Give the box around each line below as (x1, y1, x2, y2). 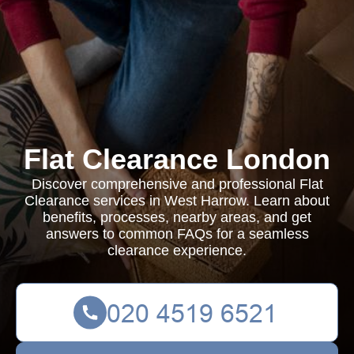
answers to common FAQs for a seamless (45, 226, 309, 242)
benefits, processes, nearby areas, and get (43, 209, 311, 225)
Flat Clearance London (24, 143, 330, 175)
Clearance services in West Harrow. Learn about (24, 193, 330, 209)
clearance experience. (107, 243, 247, 258)
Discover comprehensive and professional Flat (31, 176, 323, 192)
